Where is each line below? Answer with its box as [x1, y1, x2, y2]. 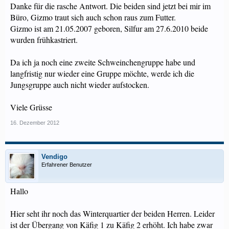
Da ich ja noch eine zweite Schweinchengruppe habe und [10, 57, 195, 67]
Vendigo [41, 153, 67, 161]
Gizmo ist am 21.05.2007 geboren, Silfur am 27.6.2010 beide [10, 23, 208, 34]
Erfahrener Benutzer [41, 162, 92, 168]
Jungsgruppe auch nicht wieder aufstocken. [10, 79, 149, 90]
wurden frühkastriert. [10, 34, 78, 45]
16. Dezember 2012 [10, 120, 59, 126]
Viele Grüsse [10, 102, 52, 112]
